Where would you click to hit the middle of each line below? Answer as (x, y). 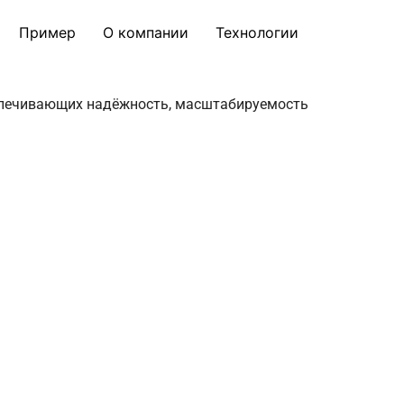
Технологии (257, 32)
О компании (146, 32)
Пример (47, 32)
